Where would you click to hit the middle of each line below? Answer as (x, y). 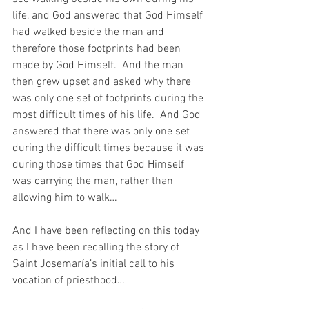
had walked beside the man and (90, 32)
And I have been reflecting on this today (107, 231)
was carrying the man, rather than (94, 181)
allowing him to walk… (65, 198)
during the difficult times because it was (110, 148)
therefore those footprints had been (98, 49)
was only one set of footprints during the (109, 98)
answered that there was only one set (102, 131)
